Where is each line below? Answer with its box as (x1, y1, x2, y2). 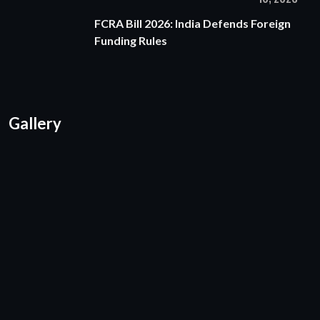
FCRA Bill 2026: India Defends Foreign (94, 16, 291, 30)
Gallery (9, 113, 61, 133)
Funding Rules (94, 33, 167, 47)
